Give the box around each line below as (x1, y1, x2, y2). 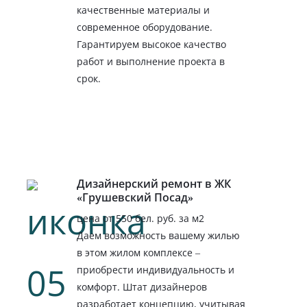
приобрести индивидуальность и (76, 263, 234, 277)
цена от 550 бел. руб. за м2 (76, 212, 204, 225)
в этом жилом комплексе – (76, 246, 200, 260)
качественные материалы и (76, 3, 210, 16)
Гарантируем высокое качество (76, 37, 226, 51)
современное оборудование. (76, 20, 212, 34)
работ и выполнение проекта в (76, 54, 225, 68)
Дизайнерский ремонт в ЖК (76, 176, 231, 192)
